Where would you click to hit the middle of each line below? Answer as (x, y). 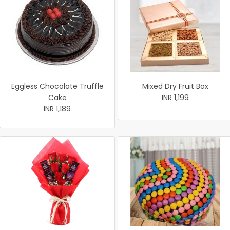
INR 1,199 (175, 98)
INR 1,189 (57, 109)
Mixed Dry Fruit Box (175, 86)
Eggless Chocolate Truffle (57, 86)
